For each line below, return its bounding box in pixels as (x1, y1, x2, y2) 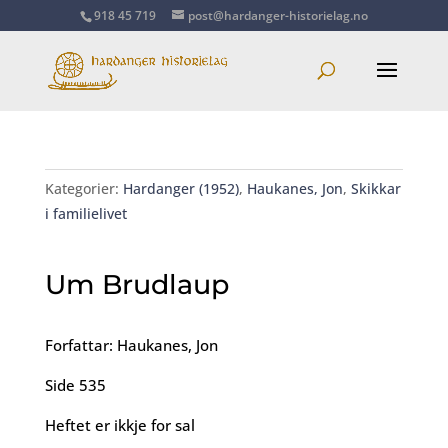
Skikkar (350, 179, 401, 198)
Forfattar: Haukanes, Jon (44, 335, 218, 355)
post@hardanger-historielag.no (187, 7, 368, 24)
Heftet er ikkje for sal (44, 415, 195, 435)
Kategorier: (44, 179, 123, 198)
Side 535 (44, 375, 106, 395)
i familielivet (44, 204, 127, 223)
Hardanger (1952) (122, 179, 239, 198)
